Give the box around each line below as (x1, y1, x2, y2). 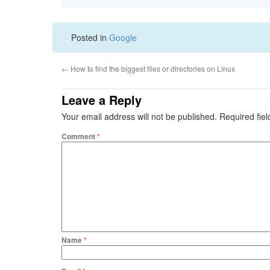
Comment (61, 131, 97, 142)
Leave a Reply (61, 91, 142, 108)
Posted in (71, 31, 109, 43)
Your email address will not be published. (61, 110, 217, 122)
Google (109, 31, 137, 43)
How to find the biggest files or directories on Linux (69, 63, 235, 74)
